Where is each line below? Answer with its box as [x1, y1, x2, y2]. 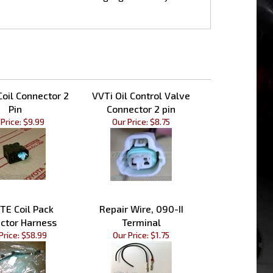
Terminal [121, 200, 161, 213]
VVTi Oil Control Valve [92, 74, 190, 86]
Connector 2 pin [107, 87, 175, 99]
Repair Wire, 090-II [99, 187, 183, 199]
